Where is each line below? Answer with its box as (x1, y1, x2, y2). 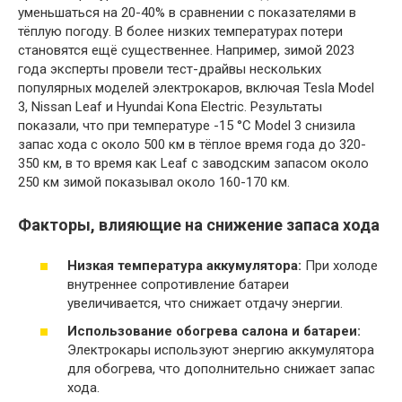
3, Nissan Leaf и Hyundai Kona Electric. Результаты (18, 99, 322, 115)
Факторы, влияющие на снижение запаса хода (18, 215, 380, 234)
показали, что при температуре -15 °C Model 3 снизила (18, 118, 355, 134)
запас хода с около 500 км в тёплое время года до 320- (18, 136, 366, 153)
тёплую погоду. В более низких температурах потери (18, 23, 343, 39)
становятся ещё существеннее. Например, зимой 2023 (18, 42, 354, 58)
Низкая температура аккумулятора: (67, 257, 301, 274)
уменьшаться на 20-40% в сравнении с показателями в (18, 4, 356, 21)
